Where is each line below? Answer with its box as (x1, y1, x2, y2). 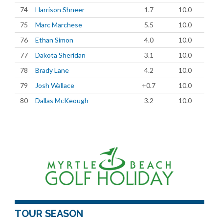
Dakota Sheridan (35, 51, 86, 59)
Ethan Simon (35, 36, 73, 44)
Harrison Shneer (35, 5, 85, 14)
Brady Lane (35, 66, 69, 74)
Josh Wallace (35, 81, 74, 89)
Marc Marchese (35, 21, 82, 29)
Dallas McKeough (35, 96, 88, 105)
